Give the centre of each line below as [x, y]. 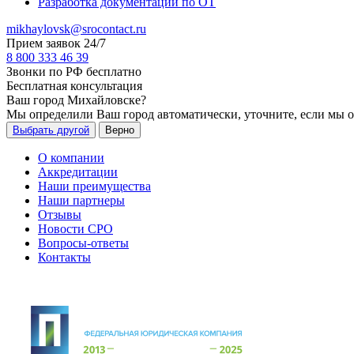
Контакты [64, 257]
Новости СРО [75, 229]
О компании [71, 158]
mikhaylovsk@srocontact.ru [76, 29]
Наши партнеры [81, 200]
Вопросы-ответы [83, 243]
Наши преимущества [94, 186]
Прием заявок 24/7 [56, 43]
